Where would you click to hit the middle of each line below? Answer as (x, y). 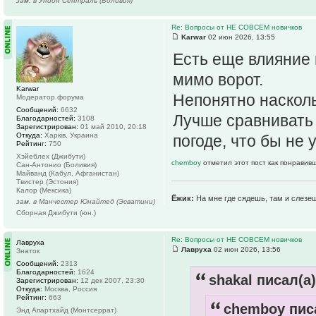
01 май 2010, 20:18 (113, 126)
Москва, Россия (69, 288)
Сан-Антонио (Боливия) (56, 164)
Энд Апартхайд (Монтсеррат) (66, 310)
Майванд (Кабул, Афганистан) (68, 173)
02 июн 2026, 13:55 (241, 37)
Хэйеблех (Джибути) (51, 156)
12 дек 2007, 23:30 (111, 280)
